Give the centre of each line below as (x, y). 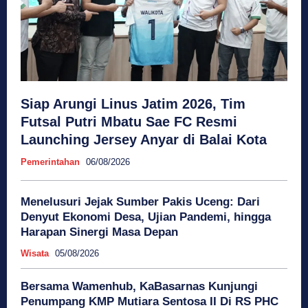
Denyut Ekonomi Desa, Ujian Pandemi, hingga (146, 217)
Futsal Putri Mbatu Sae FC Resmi (129, 122)
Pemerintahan (50, 162)
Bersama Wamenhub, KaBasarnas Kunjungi (139, 287)
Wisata (35, 254)
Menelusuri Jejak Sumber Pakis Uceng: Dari (140, 202)
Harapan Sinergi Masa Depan (99, 232)
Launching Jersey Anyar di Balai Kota (144, 140)
